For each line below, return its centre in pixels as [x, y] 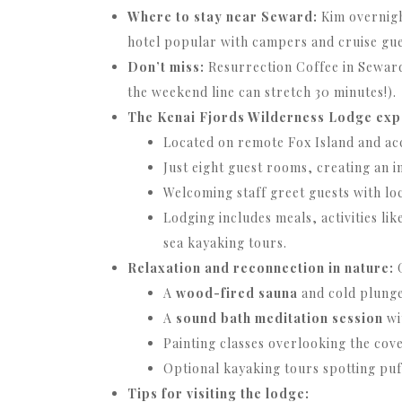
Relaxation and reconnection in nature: [261, 268]
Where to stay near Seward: [223, 17]
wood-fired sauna [237, 293]
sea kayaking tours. [225, 243]
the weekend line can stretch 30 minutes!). [262, 92]
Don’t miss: [166, 67]
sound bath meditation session [280, 319]
